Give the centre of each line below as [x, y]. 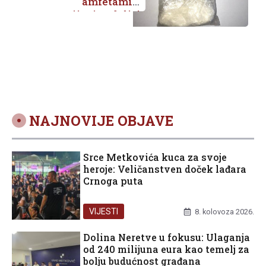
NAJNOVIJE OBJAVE [101, 120]
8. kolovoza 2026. [224, 211]
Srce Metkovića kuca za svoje [155, 157]
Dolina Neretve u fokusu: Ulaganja [167, 237]
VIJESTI [104, 211]
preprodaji [113, 27]
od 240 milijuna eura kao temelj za [166, 249]
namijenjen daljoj [94, 14]
